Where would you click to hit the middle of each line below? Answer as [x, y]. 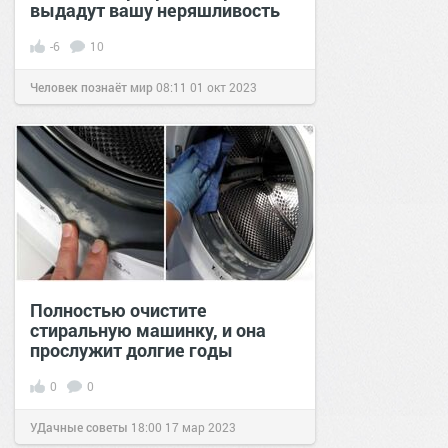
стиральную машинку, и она [148, 329]
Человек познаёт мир [91, 86]
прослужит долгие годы [131, 349]
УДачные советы [79, 426]
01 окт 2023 [223, 86]
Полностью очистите [118, 309]
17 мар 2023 [200, 426]
